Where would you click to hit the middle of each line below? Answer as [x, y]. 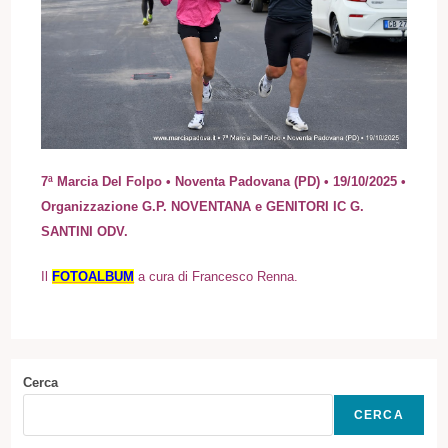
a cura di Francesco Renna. [216, 277]
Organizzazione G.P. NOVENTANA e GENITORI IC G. [203, 207]
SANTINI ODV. [85, 232]
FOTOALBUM [93, 277]
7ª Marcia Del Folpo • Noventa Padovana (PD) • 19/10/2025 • [224, 182]
